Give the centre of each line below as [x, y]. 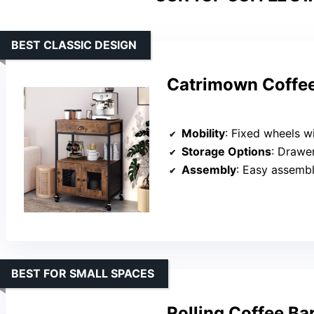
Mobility [203, 133]
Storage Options [226, 151]
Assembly [209, 169]
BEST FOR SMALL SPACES [83, 274]
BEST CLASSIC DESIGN [74, 45]
